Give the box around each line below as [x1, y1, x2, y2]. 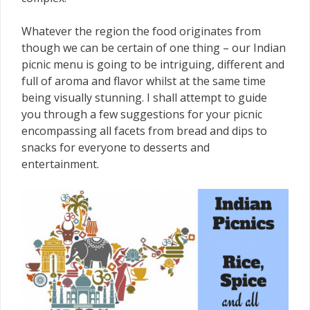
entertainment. [21, 156, 99, 172]
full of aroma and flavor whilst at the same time [21, 73, 266, 89]
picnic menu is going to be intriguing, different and [21, 57, 284, 72]
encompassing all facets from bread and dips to [21, 123, 267, 138]
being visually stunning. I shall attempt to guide [21, 90, 267, 105]
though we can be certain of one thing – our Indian [21, 40, 286, 55]
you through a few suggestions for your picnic [21, 107, 262, 122]
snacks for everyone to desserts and [21, 140, 210, 155]
